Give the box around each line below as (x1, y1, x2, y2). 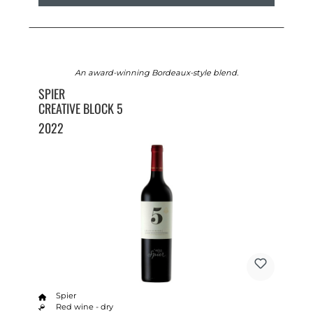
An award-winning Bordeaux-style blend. (75, 67, 238, 78)
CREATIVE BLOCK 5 (38, 99, 123, 117)
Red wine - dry (56, 301, 114, 312)
